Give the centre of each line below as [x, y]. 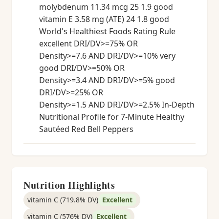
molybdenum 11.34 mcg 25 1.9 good [106, 7]
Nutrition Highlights [69, 185]
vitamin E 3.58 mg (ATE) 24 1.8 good [104, 19]
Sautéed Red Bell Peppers [86, 129]
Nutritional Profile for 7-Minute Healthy [112, 117]
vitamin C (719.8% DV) [63, 200]
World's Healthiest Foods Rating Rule [107, 31]
